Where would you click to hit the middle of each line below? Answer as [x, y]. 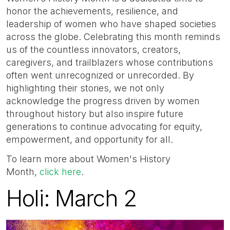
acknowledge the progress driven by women [103, 101]
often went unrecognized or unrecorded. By [100, 75]
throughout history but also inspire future [95, 114]
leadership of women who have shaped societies [111, 24]
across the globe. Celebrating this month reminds [113, 37]
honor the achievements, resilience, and [92, 11]
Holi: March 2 [71, 198]
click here [60, 171]
